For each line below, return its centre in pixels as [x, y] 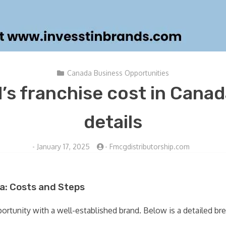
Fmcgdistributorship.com [150, 147]
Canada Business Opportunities [118, 73]
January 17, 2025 [63, 147]
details [113, 122]
